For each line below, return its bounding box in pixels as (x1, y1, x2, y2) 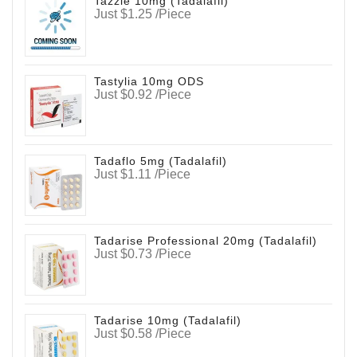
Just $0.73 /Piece (94, 246, 192, 261)
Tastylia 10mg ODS (94, 74, 205, 88)
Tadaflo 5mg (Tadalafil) (94, 154, 228, 167)
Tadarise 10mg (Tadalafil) (94, 314, 242, 328)
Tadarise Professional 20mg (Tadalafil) (94, 233, 318, 247)
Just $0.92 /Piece (94, 87, 192, 101)
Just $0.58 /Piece (94, 327, 192, 341)
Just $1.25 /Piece (94, 7, 192, 22)
